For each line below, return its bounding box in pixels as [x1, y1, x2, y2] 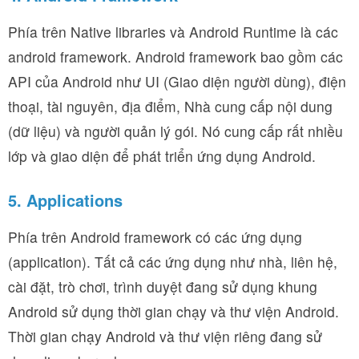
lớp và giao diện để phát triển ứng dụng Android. [8, 145, 316, 166]
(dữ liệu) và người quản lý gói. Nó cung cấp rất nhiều [8, 120, 343, 141]
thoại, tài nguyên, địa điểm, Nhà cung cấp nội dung [8, 95, 333, 116]
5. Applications [8, 188, 123, 212]
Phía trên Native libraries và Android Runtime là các [8, 21, 338, 42]
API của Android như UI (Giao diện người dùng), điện [8, 71, 346, 91]
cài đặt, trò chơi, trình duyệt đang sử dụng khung [8, 276, 317, 296]
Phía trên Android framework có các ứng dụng [8, 226, 302, 247]
